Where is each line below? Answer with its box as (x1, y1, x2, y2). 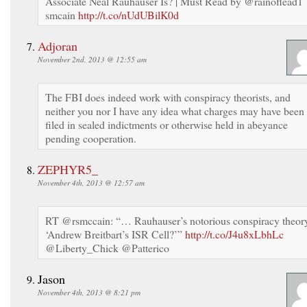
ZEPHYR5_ (38, 160, 98, 177)
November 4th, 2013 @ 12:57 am (38, 177, 145, 188)
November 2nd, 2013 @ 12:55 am (38, 53, 147, 64)
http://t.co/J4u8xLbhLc (185, 226, 284, 241)
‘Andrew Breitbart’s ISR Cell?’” (45, 226, 185, 241)
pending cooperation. (45, 130, 136, 145)
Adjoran (38, 37, 77, 54)
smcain (45, 7, 78, 22)
